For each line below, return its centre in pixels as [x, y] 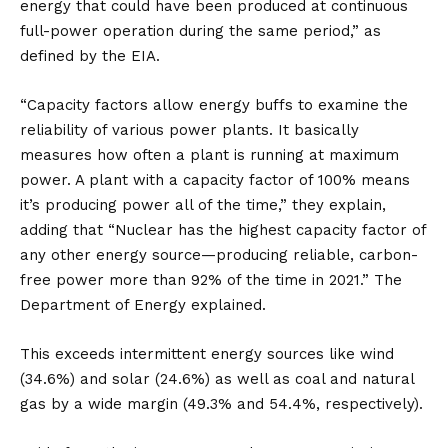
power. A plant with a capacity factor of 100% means [215, 179]
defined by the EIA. [90, 55]
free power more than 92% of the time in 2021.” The [211, 279]
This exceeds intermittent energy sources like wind [207, 353]
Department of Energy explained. [143, 304]
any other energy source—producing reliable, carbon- [219, 254]
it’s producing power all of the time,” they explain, [203, 204]
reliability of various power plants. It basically [189, 129]
